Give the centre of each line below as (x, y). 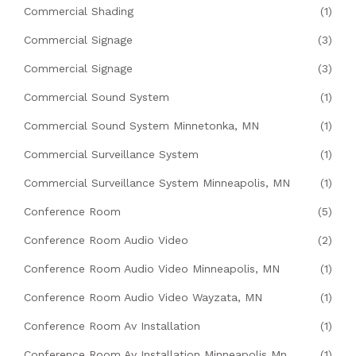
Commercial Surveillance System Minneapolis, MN (157, 183)
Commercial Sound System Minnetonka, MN (141, 126)
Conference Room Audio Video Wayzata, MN (143, 298)
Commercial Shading (79, 12)
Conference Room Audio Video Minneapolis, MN (152, 269)
